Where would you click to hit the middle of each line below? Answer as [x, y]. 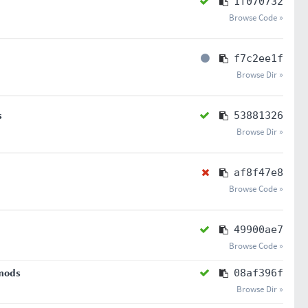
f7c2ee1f [258, 58]
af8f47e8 [258, 173]
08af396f [258, 273]
